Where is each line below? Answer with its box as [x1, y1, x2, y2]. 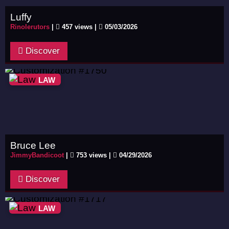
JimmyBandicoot [10, 151, 64, 159]
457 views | [60, 23, 99, 31]
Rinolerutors [10, 23, 50, 31]
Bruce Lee [10, 140, 56, 151]
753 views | [74, 151, 113, 159]
